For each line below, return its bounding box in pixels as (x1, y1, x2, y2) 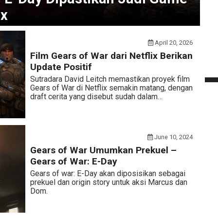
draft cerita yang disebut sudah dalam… (30, 92, 163, 101)
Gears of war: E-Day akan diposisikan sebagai (30, 169, 185, 178)
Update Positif (30, 61, 92, 73)
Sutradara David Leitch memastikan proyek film (30, 74, 190, 84)
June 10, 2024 (153, 133, 193, 141)
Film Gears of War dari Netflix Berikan (30, 50, 193, 61)
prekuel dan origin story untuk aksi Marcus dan (30, 178, 187, 187)
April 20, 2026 (153, 39, 193, 46)
